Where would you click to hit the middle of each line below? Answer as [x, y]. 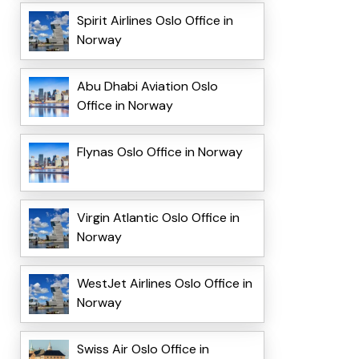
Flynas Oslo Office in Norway [159, 152]
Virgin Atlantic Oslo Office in [158, 218]
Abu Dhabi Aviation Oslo [147, 87]
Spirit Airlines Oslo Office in [155, 21]
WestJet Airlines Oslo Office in [164, 284]
